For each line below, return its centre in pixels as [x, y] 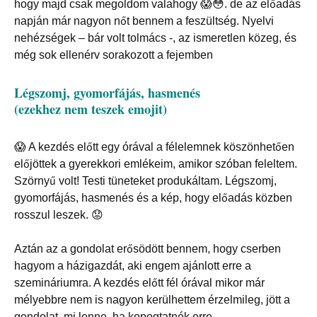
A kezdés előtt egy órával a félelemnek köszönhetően [161, 147]
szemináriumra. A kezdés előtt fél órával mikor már [139, 283]
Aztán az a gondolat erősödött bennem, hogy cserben [148, 249]
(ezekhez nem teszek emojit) [91, 109]
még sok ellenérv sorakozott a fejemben [114, 55]
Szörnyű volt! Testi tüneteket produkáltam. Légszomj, [145, 181]
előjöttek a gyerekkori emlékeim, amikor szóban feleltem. [156, 164]
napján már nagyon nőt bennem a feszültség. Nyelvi [145, 21]
